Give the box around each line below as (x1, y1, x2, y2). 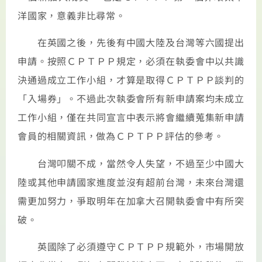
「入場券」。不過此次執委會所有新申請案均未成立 (18, 91, 244, 106)
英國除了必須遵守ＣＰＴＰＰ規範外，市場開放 (18, 239, 244, 254)
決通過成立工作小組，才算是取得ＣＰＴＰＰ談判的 (18, 73, 244, 87)
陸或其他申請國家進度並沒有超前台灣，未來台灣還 (18, 174, 244, 189)
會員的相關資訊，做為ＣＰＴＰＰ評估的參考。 (18, 129, 224, 143)
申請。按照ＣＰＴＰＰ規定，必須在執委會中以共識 (18, 54, 244, 68)
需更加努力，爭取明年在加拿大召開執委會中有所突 (18, 193, 244, 208)
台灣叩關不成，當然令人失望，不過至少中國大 (18, 156, 244, 170)
